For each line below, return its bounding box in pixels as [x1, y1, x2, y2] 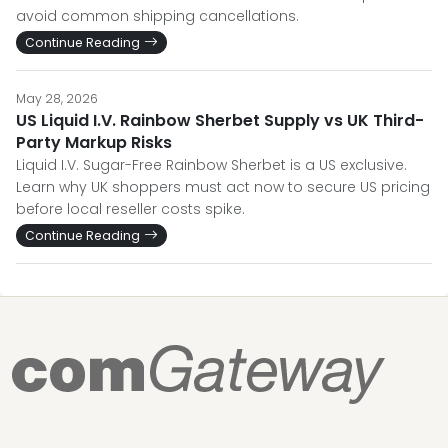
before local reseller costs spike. [16, 199, 245, 219]
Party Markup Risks [16, 131, 172, 154]
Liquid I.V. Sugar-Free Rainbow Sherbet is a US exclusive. [16, 155, 407, 175]
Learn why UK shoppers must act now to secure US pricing [16, 177, 430, 197]
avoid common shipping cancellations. [16, 6, 299, 26]
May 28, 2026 [16, 90, 98, 107]
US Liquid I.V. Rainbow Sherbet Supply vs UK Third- [16, 109, 424, 132]
